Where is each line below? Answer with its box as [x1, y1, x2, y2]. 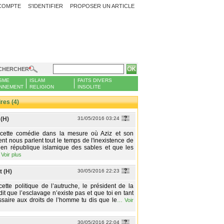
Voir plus [1, 151, 21, 157]
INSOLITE [77, 84, 101, 89]
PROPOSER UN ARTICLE [70, 3, 134, 9]
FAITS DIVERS [77, 77, 112, 83]
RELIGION [29, 84, 54, 89]
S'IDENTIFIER [28, 3, 63, 9]
